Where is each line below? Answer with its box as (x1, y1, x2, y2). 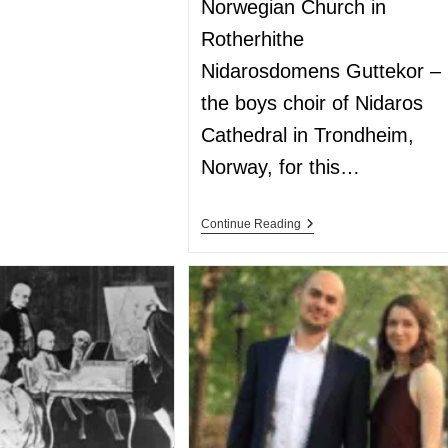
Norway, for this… (201, 156, 361, 179)
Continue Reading (201, 217, 302, 232)
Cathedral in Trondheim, (201, 124, 415, 147)
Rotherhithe (201, 28, 305, 51)
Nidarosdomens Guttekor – (201, 60, 442, 83)
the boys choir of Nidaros (201, 92, 424, 115)
